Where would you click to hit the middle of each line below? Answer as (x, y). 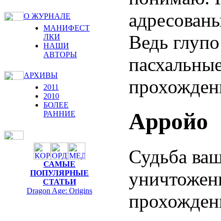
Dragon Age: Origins (59, 191)
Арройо (168, 122)
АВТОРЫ (60, 55)
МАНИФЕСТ (67, 28)
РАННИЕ (59, 114)
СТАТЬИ (59, 182)
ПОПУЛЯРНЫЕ (59, 173)
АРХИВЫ (41, 75)
